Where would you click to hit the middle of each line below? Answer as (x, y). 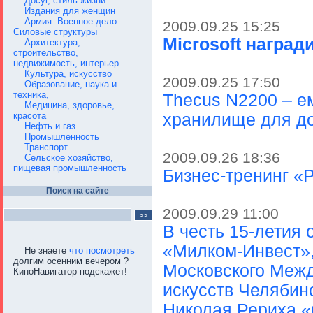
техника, (31, 95)
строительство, (46, 53)
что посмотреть (102, 250)
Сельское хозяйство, (69, 158)
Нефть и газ (50, 126)
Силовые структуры (55, 32)
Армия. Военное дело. (72, 21)
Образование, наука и (71, 84)
